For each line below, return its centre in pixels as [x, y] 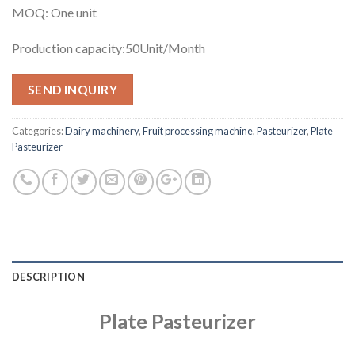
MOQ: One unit [54, 12]
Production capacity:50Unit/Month [109, 48]
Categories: [38, 130]
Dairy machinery [102, 130]
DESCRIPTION [48, 276]
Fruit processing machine [198, 130]
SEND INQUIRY [73, 90]
